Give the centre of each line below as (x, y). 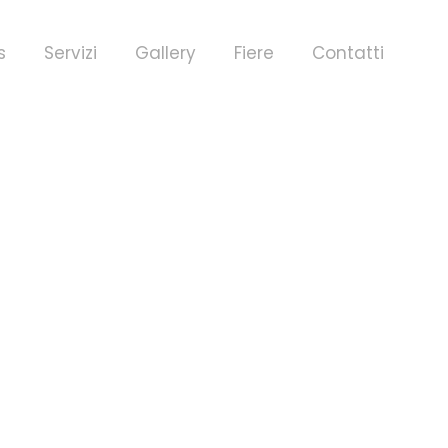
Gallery (165, 53)
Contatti (348, 53)
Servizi (70, 53)
